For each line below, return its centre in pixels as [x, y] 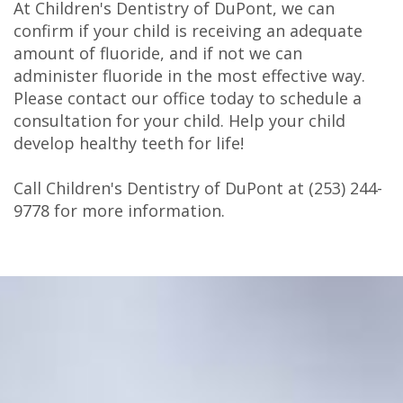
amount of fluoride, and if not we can [158, 53]
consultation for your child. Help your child [179, 121]
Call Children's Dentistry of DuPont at [161, 188]
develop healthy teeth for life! [129, 143]
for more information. [137, 210]
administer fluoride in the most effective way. [189, 76]
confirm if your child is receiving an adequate [188, 31]
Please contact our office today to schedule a [188, 98]
